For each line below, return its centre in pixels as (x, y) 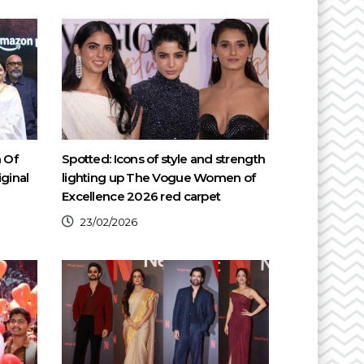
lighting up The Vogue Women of (159, 177)
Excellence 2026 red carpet (141, 196)
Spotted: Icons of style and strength (164, 158)
